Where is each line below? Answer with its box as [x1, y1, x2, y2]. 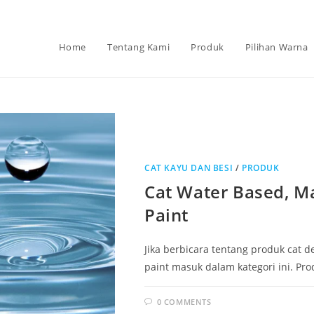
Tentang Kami [107, 41, 170, 53]
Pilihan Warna [245, 41, 308, 53]
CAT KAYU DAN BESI [144, 161, 233, 174]
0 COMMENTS [156, 296, 212, 307]
